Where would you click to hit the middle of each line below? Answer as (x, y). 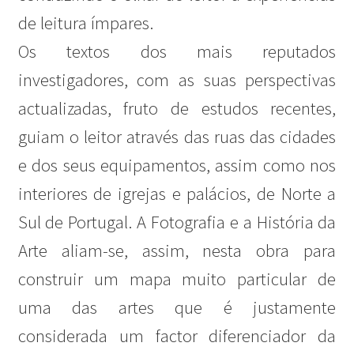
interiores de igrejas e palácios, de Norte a (177, 194)
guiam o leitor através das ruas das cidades (177, 137)
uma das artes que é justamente (177, 308)
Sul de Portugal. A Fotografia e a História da (177, 222)
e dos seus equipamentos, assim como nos (177, 166)
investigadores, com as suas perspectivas (177, 80)
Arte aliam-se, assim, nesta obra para (177, 251)
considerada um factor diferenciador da (177, 336)
